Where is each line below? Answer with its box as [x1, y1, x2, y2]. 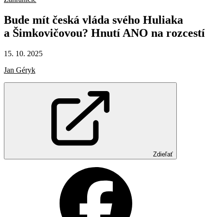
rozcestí [166, 26, 205, 39]
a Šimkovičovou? [4, 26, 91, 39]
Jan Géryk [4, 65, 35, 74]
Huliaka [143, 13, 183, 26]
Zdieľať [153, 150, 173, 158]
